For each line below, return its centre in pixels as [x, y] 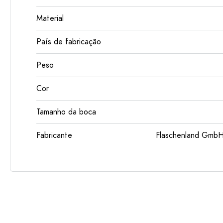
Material [50, 18]
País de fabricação [69, 42]
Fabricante [54, 135]
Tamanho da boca [66, 112]
